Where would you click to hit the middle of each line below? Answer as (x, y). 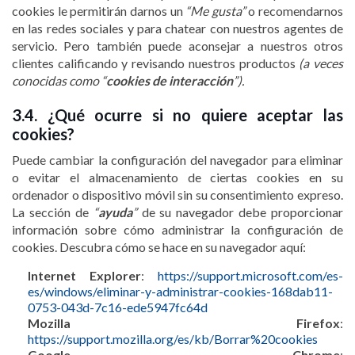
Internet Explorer (84, 275)
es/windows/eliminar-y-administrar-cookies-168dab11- (180, 291)
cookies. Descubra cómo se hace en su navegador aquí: (159, 247)
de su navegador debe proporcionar (240, 212)
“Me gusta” (216, 11)
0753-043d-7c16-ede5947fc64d (118, 307)
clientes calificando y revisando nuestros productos (156, 63)
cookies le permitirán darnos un (99, 11)
